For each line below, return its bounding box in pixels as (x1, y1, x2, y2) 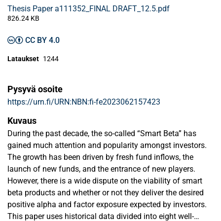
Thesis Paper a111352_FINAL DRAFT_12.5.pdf (7, 4, 170, 13)
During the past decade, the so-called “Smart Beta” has (7, 129, 196, 138)
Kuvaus (7, 115, 37, 126)
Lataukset (7, 55, 39, 63)
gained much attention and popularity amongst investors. (7, 141, 207, 150)
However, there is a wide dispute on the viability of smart (7, 176, 202, 185)
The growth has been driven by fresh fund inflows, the (7, 152, 193, 162)
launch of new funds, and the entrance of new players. (7, 164, 195, 174)
